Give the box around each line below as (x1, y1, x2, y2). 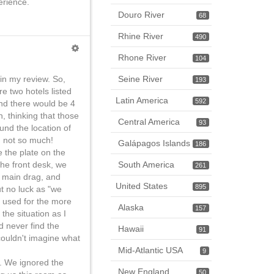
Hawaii (118, 224, 144, 234)
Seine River (118, 74, 163, 84)
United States (116, 181, 168, 191)
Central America (118, 117, 180, 127)
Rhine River (118, 31, 163, 41)
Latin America (116, 95, 168, 105)
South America (118, 160, 174, 169)
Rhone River (118, 53, 166, 62)
